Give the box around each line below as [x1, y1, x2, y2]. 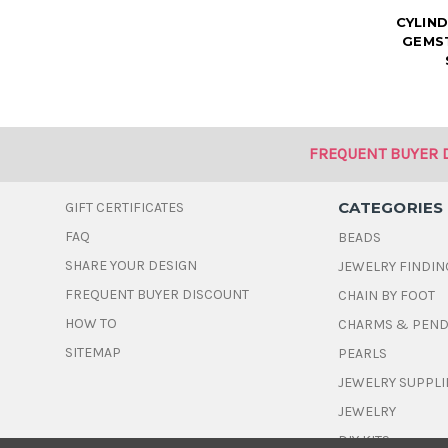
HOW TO [65, 315, 118, 332]
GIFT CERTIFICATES [65, 199, 185, 216]
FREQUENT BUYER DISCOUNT [65, 286, 250, 303]
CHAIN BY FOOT [338, 287, 436, 304]
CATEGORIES [338, 198, 444, 217]
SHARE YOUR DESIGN [65, 257, 198, 274]
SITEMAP [65, 344, 122, 361]
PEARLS [338, 345, 388, 362]
